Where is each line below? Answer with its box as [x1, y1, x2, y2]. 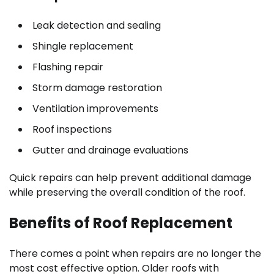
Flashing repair [32, 60, 103, 75]
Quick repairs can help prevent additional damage [9, 171, 251, 185]
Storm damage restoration [32, 81, 162, 95]
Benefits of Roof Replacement [9, 213, 232, 234]
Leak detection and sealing [32, 18, 161, 33]
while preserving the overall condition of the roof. [9, 185, 245, 200]
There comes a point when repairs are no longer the [9, 246, 261, 261]
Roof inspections [32, 122, 112, 137]
